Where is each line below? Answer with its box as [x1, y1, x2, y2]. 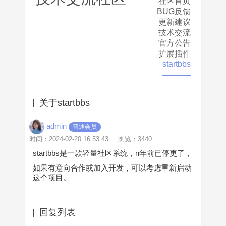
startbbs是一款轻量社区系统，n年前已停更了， [33, 149, 192, 157]
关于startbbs [39, 98, 90, 108]
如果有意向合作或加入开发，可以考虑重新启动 [33, 163, 192, 172]
